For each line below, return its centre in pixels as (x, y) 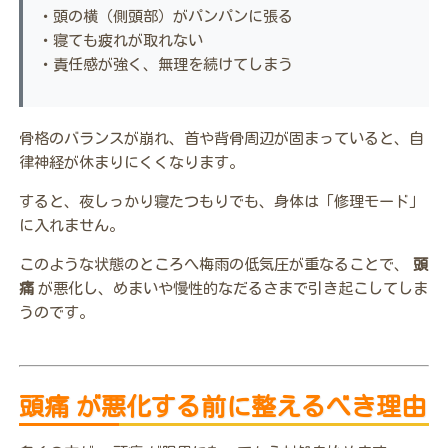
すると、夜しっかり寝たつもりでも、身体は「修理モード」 (221, 201)
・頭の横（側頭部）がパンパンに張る (165, 16)
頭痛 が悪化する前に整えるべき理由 (222, 406)
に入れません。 (71, 225)
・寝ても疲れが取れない (120, 40)
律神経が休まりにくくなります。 (131, 162)
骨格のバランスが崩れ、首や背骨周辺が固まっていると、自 (221, 138)
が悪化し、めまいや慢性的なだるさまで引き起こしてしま (232, 288)
